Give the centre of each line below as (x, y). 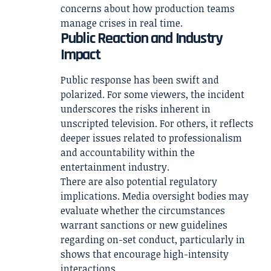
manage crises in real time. (122, 23)
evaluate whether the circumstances (143, 211)
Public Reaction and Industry (142, 38)
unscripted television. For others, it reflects (157, 124)
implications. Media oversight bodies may (155, 196)
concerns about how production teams (148, 8)
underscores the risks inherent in (135, 109)
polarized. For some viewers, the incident (152, 95)
